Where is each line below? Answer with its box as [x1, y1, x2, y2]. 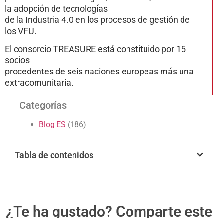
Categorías [19, 99, 67, 111]
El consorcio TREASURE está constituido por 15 [5, 44, 186, 54]
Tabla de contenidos [15, 149, 93, 160]
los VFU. [5, 25, 36, 36]
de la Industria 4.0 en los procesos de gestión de [5, 14, 190, 25]
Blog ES [39, 119, 66, 129]
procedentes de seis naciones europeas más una [5, 66, 194, 77]
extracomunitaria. [5, 77, 73, 88]
